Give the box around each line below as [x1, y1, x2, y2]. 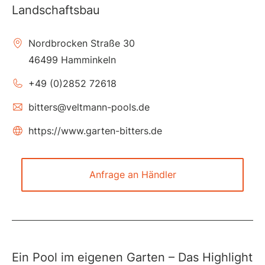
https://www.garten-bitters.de [28, 124, 162, 137]
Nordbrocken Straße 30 [28, 37, 135, 49]
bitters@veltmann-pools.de [28, 101, 150, 113]
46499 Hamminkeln [28, 53, 116, 66]
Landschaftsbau [12, 2, 100, 17]
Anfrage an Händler [89, 169, 176, 181]
